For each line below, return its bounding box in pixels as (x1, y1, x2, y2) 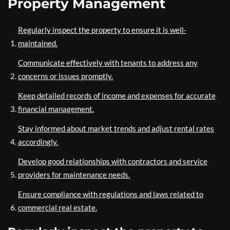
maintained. (18, 38, 57, 48)
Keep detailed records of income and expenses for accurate (18, 90, 216, 100)
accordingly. (18, 137, 58, 146)
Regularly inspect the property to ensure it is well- (18, 25, 186, 34)
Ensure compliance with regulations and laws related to (18, 189, 203, 199)
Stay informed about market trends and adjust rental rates (18, 123, 214, 133)
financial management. (18, 104, 94, 113)
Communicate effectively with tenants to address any (18, 57, 198, 67)
